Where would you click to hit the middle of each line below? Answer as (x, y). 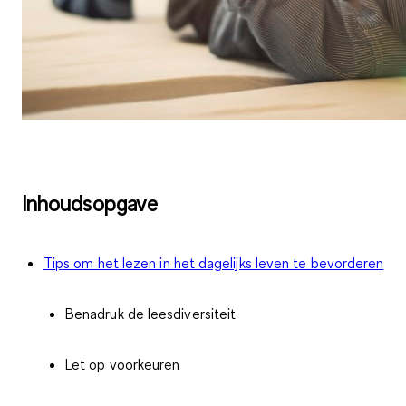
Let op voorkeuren (123, 365)
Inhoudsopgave (90, 203)
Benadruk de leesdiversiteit (151, 314)
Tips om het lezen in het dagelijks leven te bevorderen (214, 263)
